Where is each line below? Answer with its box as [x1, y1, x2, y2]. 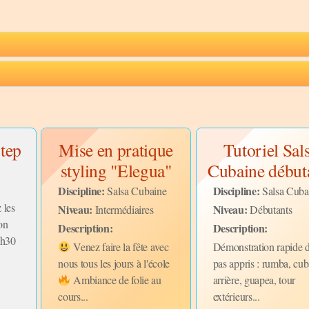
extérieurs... [212, 289, 260, 304]
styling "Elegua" [60, 158, 172, 182]
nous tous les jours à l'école [58, 256, 170, 271]
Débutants [247, 201, 292, 217]
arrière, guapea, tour [212, 272, 296, 288]
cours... [58, 289, 88, 304]
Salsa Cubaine [104, 183, 167, 198]
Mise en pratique [59, 137, 174, 161]
